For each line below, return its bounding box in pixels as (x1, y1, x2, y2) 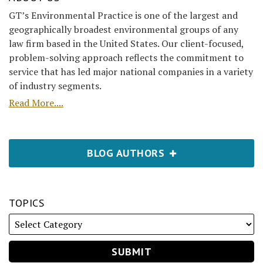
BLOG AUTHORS (87, 146, 168, 160)
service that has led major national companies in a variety (9, 65, 253, 79)
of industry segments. (9, 79, 102, 93)
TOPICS (9, 196, 44, 210)
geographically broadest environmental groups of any (9, 23, 238, 36)
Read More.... (9, 96, 63, 110)
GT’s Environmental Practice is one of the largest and (9, 9, 238, 22)
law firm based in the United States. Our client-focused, (9, 37, 244, 50)
